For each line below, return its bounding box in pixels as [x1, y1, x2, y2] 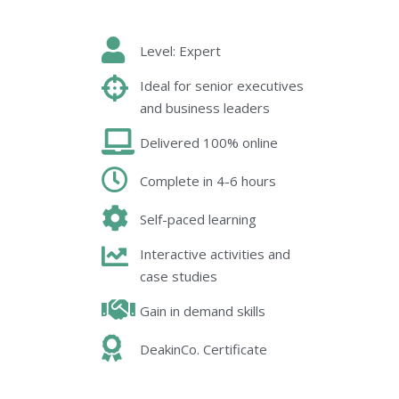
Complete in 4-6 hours [139, 172, 276, 191]
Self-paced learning [139, 210, 256, 229]
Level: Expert [139, 42, 221, 61]
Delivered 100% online [139, 134, 278, 152]
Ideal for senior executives [139, 77, 304, 95]
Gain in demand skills [139, 302, 265, 321]
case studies [139, 267, 217, 286]
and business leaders [139, 99, 270, 118]
